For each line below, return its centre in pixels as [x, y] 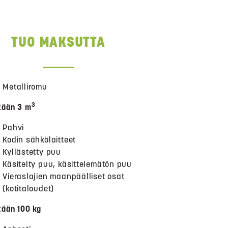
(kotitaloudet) [28, 189]
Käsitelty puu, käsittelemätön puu [67, 164]
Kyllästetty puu [32, 152]
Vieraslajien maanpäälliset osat [64, 176]
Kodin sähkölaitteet [39, 140]
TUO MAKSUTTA [58, 42]
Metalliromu [25, 87]
